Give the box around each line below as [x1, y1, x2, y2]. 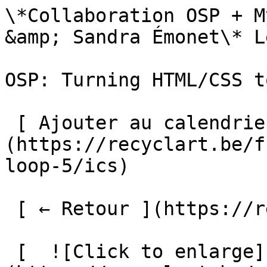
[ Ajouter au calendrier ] [5, 112, 16, 133]
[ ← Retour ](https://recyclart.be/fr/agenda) [5, 198, 16, 219]
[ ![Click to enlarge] [5, 241, 16, 262]
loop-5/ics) [5, 155, 129, 176]
